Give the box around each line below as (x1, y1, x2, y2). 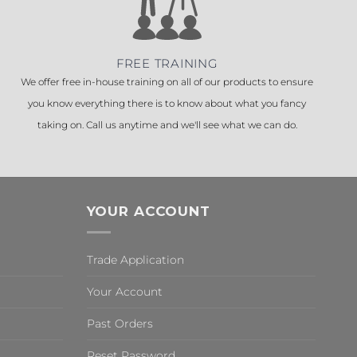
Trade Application (86, 252, 184, 267)
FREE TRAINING (116, 55, 218, 71)
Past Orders (86, 316, 153, 331)
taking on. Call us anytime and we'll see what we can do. (37, 118, 297, 131)
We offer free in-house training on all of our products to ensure (21, 75, 314, 88)
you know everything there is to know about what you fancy (28, 96, 307, 109)
